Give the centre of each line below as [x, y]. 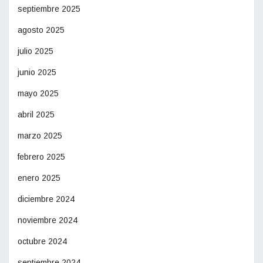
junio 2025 [37, 73]
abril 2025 [36, 115]
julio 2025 [36, 51]
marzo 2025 [40, 136]
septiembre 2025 [49, 9]
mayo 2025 [38, 94]
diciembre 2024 [46, 199]
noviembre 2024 [48, 220]
